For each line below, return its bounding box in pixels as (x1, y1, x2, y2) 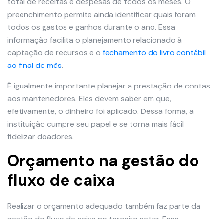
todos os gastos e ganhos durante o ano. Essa (7, 22, 175, 33)
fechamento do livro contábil (103, 47, 206, 58)
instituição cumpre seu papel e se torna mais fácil (7, 119, 184, 130)
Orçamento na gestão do (7, 151, 199, 172)
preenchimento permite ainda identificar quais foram (7, 9, 196, 20)
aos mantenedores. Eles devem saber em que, (7, 93, 171, 104)
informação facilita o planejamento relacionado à (7, 35, 182, 45)
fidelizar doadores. (7, 131, 74, 142)
